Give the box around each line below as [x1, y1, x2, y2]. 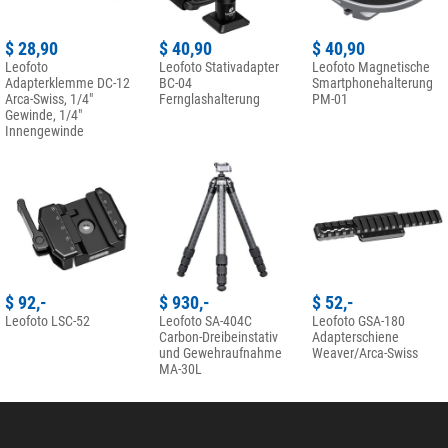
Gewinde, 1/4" [5, 106, 82, 123]
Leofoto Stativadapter [158, 58, 279, 75]
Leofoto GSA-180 [312, 313, 405, 330]
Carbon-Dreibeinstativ [158, 329, 278, 346]
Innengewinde [5, 122, 84, 139]
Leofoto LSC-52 [5, 313, 90, 330]
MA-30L [158, 361, 202, 378]
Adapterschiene [312, 329, 399, 346]
